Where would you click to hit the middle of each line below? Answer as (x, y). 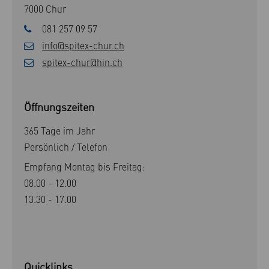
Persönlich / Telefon (66, 146)
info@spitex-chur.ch (83, 45)
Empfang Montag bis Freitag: (85, 166)
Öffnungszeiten (59, 106)
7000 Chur (45, 8)
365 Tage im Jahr (59, 130)
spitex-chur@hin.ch (82, 62)
